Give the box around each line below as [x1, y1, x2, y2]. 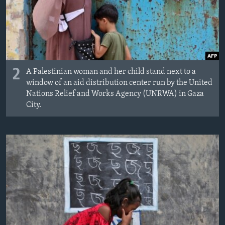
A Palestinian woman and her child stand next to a [26, 68, 196, 76]
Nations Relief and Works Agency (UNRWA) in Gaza [26, 90, 204, 98]
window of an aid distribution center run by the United [26, 79, 212, 87]
